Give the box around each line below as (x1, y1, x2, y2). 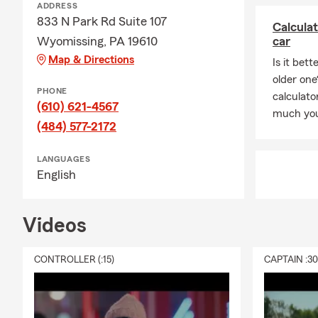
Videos (23, 215, 87, 236)
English (37, 168, 76, 181)
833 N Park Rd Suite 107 (37, 15, 168, 28)
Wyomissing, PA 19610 (37, 35, 158, 48)
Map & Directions (48, 54, 134, 65)
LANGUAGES (37, 155, 91, 163)
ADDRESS (37, 1, 78, 10)
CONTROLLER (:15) (34, 255, 114, 265)
